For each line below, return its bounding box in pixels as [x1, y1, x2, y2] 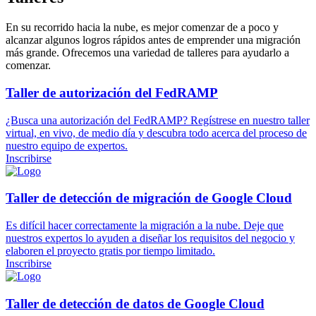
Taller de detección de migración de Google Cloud [6, 190, 292, 206]
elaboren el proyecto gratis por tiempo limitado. [6, 245, 215, 257]
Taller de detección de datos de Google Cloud [6, 296, 265, 311]
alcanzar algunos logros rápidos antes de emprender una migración [6, 34, 300, 47]
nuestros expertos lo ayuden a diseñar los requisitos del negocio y [6, 232, 295, 245]
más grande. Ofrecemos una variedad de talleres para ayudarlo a [6, 47, 289, 59]
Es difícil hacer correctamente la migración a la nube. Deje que [6, 219, 284, 232]
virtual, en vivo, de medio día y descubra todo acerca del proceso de [6, 126, 307, 139]
